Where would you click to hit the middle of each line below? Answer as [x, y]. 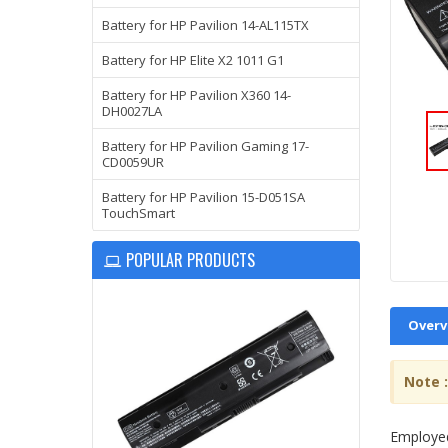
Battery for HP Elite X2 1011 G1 [193, 60]
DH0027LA [132, 111]
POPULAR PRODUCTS [190, 260]
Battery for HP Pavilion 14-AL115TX [205, 25]
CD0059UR [133, 162]
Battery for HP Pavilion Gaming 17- [205, 146]
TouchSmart [138, 213]
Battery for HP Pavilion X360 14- [196, 95]
